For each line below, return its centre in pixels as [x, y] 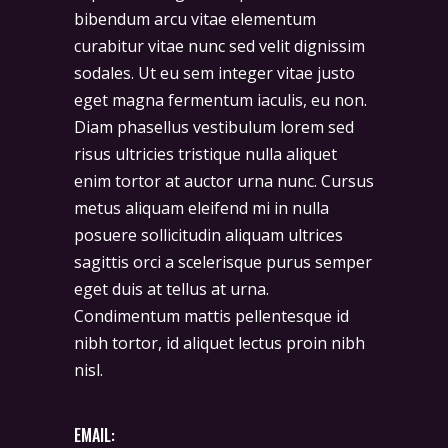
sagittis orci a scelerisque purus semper [223, 262]
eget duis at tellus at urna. [171, 289]
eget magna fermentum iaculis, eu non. [220, 100]
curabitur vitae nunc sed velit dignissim [219, 46]
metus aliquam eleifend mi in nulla [201, 208]
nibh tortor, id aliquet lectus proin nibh [219, 343]
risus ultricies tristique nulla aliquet [205, 154]
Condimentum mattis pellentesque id [211, 316]
